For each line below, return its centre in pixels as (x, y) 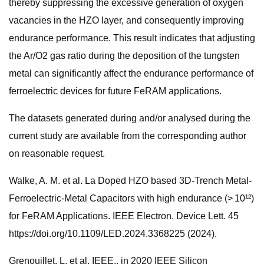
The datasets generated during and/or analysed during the (130, 118)
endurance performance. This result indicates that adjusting (132, 38)
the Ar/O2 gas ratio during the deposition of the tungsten (124, 56)
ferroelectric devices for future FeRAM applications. (115, 91)
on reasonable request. (57, 154)
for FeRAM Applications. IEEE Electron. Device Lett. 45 (124, 216)
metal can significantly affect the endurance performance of (131, 73)
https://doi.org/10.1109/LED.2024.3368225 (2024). (113, 234)
